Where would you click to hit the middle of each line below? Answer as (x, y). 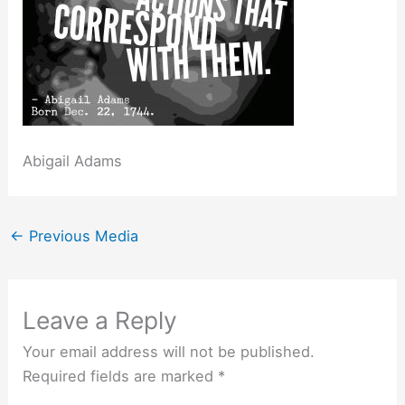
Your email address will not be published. (169, 352)
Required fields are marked (121, 377)
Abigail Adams (73, 161)
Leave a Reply (100, 320)
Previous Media (81, 235)
